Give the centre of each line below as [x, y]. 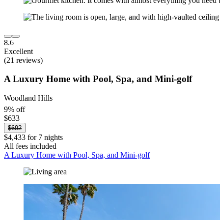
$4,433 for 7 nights [33, 137]
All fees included [30, 146]
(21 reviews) [23, 60]
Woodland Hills [28, 98]
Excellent [18, 51]
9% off [14, 110]
